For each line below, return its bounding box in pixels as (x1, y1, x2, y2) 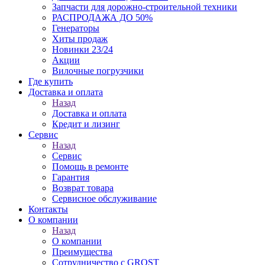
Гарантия (52, 172, 89, 182)
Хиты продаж (52, 34, 108, 44)
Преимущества (52, 247, 112, 257)
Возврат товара (52, 183, 114, 193)
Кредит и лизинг (52, 119, 120, 129)
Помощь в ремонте (52, 161, 128, 172)
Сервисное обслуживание (52, 193, 157, 203)
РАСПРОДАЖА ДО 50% (52, 12, 153, 22)
